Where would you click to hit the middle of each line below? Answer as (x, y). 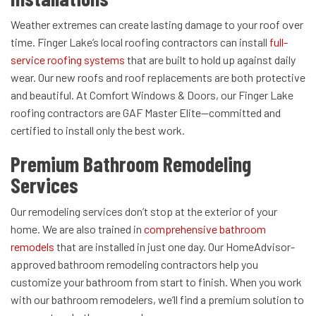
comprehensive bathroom (205, 229)
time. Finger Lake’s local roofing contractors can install (140, 42)
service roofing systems (68, 60)
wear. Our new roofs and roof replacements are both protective (158, 78)
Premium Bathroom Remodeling (131, 164)
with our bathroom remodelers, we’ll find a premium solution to (157, 300)
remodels (32, 247)
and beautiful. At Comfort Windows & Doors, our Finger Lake (152, 95)
